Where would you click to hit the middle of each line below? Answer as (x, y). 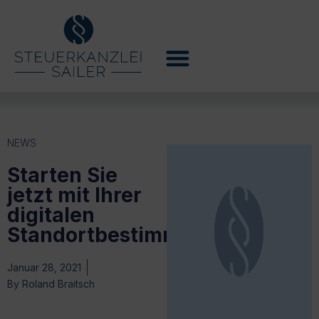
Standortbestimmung (113, 235)
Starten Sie (62, 175)
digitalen (51, 215)
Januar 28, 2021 (44, 267)
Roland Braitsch (57, 283)
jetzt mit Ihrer (74, 195)
